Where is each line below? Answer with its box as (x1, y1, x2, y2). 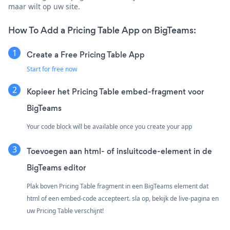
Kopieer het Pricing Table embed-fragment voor (27, 86, 204, 98)
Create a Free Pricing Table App (27, 49, 145, 61)
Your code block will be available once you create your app (27, 122, 192, 131)
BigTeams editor (27, 162, 86, 174)
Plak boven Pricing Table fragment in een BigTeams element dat (27, 182, 208, 191)
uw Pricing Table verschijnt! (27, 206, 104, 216)
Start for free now (27, 65, 77, 74)
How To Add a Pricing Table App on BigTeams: (8, 24, 196, 37)
